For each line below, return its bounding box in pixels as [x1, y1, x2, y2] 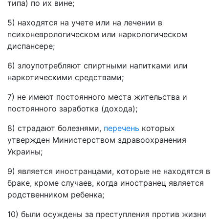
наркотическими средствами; [7, 72, 124, 82]
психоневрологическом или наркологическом [7, 29, 187, 39]
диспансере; [7, 41, 55, 51]
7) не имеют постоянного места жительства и [7, 92, 187, 102]
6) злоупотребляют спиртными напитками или [7, 61, 188, 70]
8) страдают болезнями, [7, 123, 104, 133]
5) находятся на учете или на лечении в [7, 18, 162, 27]
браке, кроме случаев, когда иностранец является [7, 178, 204, 188]
